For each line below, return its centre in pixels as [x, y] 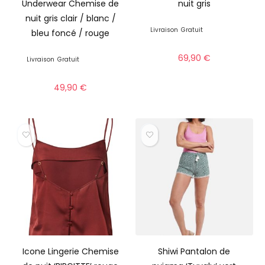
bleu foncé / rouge [71, 33]
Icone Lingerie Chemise [70, 252]
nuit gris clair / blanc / [70, 18]
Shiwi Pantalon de [194, 252]
